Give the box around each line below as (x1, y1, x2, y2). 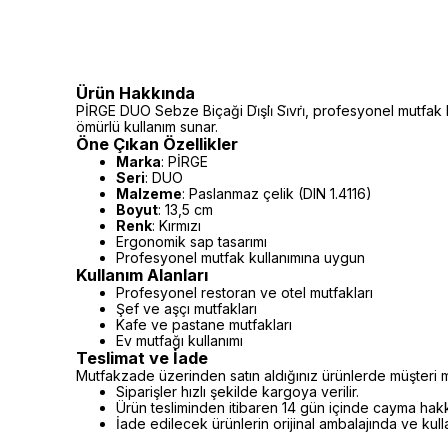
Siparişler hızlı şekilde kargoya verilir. (116, 383, 359, 400)
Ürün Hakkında (76, 83, 195, 103)
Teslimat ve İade (76, 348, 208, 368)
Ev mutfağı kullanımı (116, 332, 243, 349)
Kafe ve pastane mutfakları (116, 316, 292, 333)
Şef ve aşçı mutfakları (116, 300, 257, 317)
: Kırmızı (152, 217, 201, 234)
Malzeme (116, 185, 182, 202)
